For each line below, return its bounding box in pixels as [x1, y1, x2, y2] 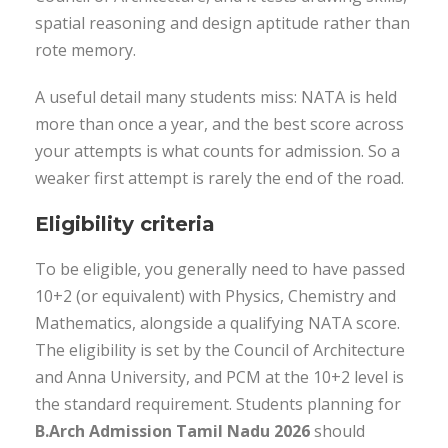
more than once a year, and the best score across [35, 113, 404, 135]
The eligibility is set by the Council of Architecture [35, 339, 405, 361]
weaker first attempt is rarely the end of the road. [35, 167, 408, 189]
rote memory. [35, 39, 140, 61]
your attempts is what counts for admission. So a [35, 140, 400, 162]
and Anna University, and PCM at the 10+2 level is [35, 366, 404, 388]
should [310, 420, 365, 442]
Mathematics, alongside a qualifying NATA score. [35, 312, 400, 334]
